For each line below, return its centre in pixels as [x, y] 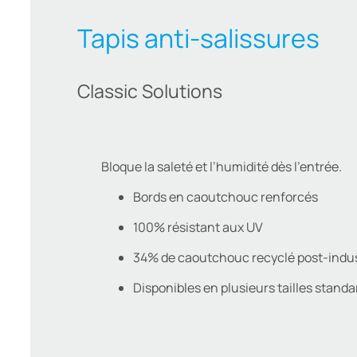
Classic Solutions [149, 90]
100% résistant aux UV [198, 228]
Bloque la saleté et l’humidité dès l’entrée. [221, 167]
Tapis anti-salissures [198, 38]
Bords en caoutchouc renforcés [225, 197]
